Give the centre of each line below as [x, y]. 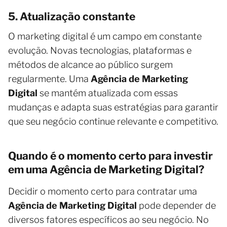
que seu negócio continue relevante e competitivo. [113, 121]
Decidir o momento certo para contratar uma [103, 191]
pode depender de [176, 205]
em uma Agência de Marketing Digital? [106, 169]
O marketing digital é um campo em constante [105, 36]
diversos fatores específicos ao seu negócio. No [108, 219]
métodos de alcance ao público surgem [90, 64]
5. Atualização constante [72, 16]
